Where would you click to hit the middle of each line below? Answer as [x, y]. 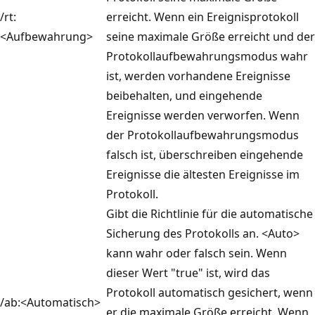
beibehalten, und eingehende [184, 95]
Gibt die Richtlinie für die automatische [210, 213]
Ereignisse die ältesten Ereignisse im [203, 174]
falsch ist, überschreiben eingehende [205, 154]
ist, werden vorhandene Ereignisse [198, 76]
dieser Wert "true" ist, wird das [188, 272]
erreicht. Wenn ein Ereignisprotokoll [202, 17]
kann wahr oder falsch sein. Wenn [197, 253]
